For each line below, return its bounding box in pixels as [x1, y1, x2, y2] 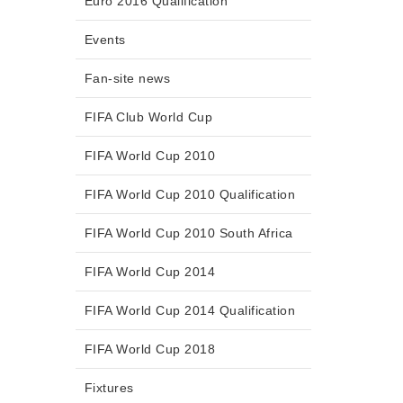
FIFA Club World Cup [84, 110, 212, 125]
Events [84, 32, 126, 48]
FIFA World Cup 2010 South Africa [84, 226, 293, 241]
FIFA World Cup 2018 [84, 342, 215, 357]
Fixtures [84, 381, 134, 396]
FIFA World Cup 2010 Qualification [84, 187, 295, 202]
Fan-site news [84, 71, 170, 86]
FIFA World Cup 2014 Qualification [84, 303, 295, 318]
